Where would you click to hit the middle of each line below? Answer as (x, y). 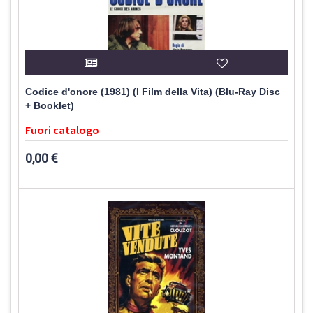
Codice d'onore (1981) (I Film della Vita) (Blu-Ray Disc (153, 92)
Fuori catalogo (62, 130)
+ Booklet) (50, 106)
